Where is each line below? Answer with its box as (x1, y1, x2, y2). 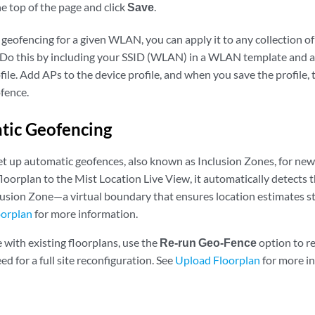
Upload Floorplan (175, 253, 262, 267)
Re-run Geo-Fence (160, 236, 257, 250)
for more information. (32, 207, 138, 221)
